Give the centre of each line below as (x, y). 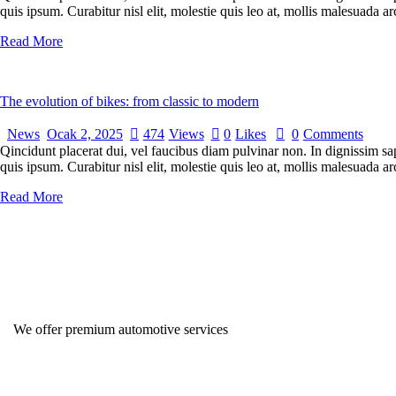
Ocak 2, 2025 (85, 134)
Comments (333, 134)
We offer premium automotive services (121, 329)
